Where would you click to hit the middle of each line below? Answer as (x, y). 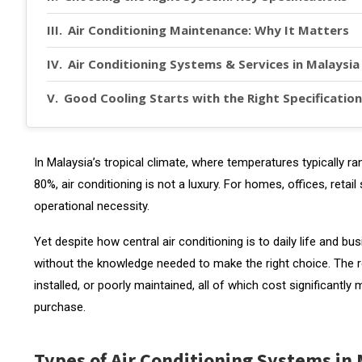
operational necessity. (92, 206)
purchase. (60, 307)
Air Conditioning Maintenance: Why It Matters (208, 29)
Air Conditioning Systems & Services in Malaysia (214, 63)
